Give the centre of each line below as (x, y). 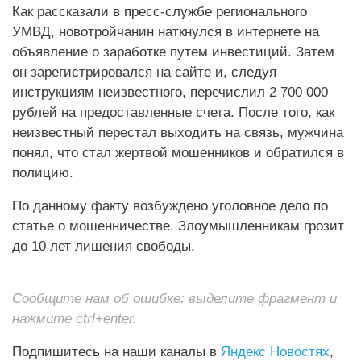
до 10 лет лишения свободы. (104, 246)
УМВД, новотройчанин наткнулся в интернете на (166, 32)
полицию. (43, 173)
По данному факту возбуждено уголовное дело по (170, 206)
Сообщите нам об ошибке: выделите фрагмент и (174, 299)
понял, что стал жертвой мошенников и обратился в (178, 153)
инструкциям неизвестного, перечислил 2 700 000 (170, 92)
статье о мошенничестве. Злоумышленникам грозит (178, 226)
